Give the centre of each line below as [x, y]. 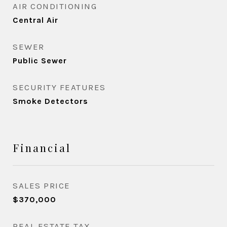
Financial [42, 147]
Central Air [35, 20]
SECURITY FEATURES [59, 87]
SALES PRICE [42, 185]
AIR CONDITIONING [55, 6]
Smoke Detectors [50, 101]
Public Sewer [40, 61]
